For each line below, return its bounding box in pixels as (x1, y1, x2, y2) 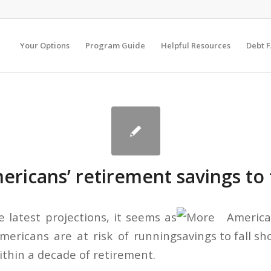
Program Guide (85, 40, 145, 51)
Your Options (20, 40, 70, 51)
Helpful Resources (161, 40, 230, 51)
